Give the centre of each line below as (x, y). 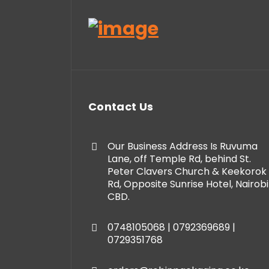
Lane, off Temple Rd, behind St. (179, 159)
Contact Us (121, 106)
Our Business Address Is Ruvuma (183, 146)
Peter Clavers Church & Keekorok (187, 171)
